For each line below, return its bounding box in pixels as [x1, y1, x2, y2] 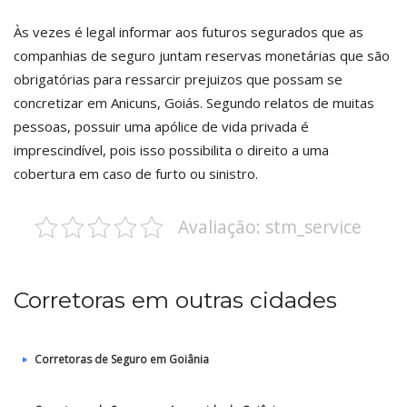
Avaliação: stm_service [177, 214, 362, 239]
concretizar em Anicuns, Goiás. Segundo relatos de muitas [14, 94, 374, 112]
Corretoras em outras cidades [14, 286, 337, 313]
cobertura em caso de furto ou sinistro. [14, 164, 258, 183]
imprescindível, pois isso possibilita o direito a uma [14, 141, 329, 159]
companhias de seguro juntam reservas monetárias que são [14, 46, 390, 65]
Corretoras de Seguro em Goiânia [35, 352, 209, 367]
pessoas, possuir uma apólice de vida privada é [14, 117, 309, 135]
